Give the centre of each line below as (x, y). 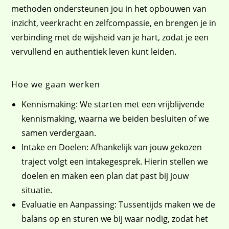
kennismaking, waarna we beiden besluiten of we (116, 119)
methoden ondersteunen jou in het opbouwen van (109, 9)
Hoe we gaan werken (56, 84)
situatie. (37, 190)
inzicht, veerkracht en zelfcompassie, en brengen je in (114, 23)
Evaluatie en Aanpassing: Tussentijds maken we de (119, 204)
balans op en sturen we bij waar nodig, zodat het (115, 219)
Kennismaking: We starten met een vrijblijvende (113, 104)
